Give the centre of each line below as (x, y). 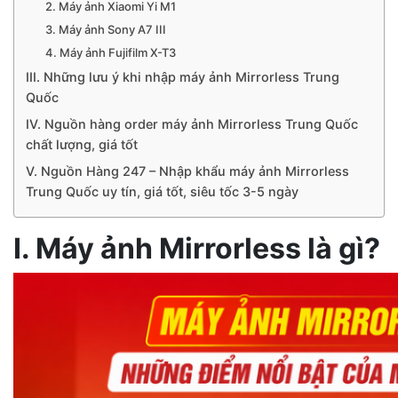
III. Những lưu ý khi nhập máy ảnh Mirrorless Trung (182, 76)
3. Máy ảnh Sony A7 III (106, 29)
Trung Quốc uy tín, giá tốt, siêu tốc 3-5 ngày (162, 191)
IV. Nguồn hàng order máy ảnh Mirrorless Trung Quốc (191, 123)
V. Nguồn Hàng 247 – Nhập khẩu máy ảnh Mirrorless (187, 171)
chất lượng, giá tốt (81, 144)
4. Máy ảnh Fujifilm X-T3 (111, 52)
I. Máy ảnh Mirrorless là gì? (197, 248)
